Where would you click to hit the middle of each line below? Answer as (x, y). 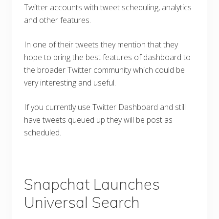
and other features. (57, 20)
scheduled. (43, 133)
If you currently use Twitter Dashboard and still (105, 107)
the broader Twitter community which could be (104, 70)
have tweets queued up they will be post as (98, 120)
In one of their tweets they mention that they (101, 45)
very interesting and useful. (70, 83)
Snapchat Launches (92, 184)
